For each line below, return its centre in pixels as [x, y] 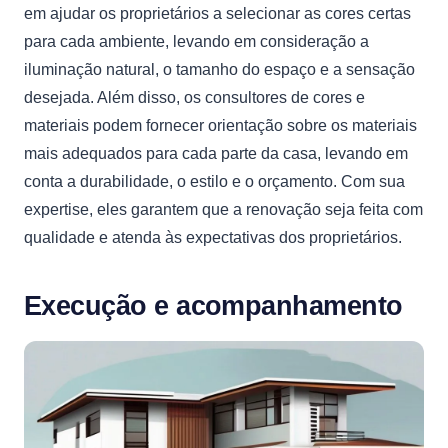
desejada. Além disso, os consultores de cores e [194, 97]
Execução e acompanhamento [213, 306]
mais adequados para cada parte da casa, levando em [216, 153]
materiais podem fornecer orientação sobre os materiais [220, 125]
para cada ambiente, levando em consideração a [196, 41]
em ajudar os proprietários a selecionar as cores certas [217, 13]
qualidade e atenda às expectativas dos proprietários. [213, 237]
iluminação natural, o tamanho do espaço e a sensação [219, 69]
